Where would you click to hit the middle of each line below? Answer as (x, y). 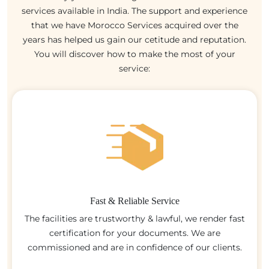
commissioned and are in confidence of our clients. (134, 247)
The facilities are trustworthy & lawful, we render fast (134, 218)
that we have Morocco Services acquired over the (134, 25)
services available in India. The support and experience (134, 11)
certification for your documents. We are (134, 233)
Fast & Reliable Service (134, 201)
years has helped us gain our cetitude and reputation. (134, 39)
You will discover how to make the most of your (134, 54)
